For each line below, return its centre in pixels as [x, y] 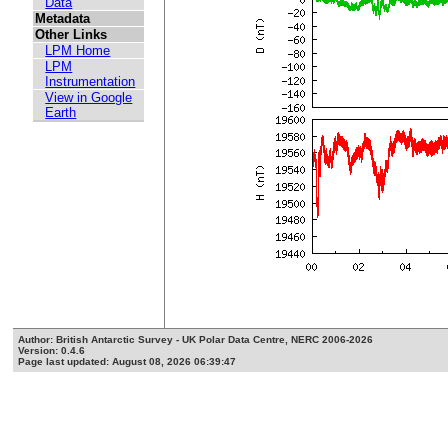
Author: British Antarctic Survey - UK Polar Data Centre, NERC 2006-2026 [196, 340]
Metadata [63, 19]
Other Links [71, 35]
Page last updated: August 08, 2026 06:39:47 [127, 362]
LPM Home [78, 51]
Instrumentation [90, 82]
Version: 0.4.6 [52, 351]
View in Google [89, 98]
